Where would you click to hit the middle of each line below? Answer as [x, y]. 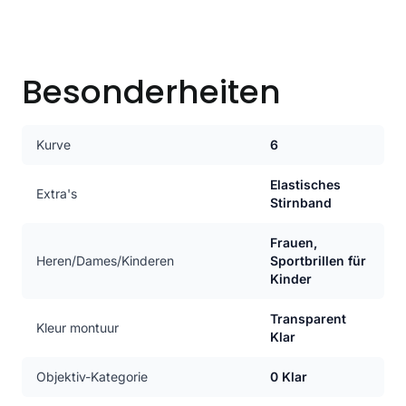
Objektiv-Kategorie [92, 377]
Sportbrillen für [318, 261]
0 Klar [289, 377]
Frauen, [294, 242]
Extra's [57, 193]
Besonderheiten [151, 92]
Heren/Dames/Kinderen [105, 261]
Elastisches [305, 184]
